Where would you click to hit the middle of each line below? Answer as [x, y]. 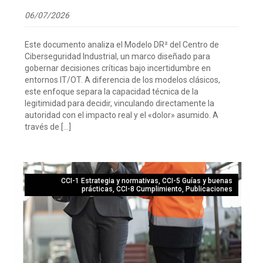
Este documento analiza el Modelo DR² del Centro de [122, 44]
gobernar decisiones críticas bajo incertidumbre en [118, 68]
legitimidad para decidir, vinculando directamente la [120, 103]
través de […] [48, 127]
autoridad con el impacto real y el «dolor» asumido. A [122, 115]
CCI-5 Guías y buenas [197, 181]
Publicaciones [209, 189]
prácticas [97, 189]
